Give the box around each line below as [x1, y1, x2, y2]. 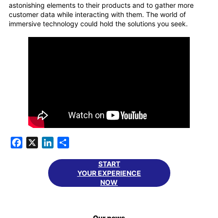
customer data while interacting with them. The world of [9, 10, 186, 18]
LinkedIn [54, 137, 84, 147]
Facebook [22, 137, 59, 147]
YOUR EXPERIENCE [77, 168, 141, 177]
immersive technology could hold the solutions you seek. [9, 19, 188, 28]
